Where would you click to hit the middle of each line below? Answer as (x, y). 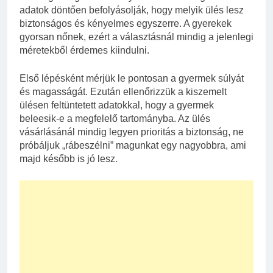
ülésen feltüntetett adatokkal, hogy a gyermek (117, 105)
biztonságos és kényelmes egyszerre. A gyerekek (126, 23)
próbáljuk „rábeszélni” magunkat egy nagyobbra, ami (133, 145)
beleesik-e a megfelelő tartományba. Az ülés (115, 118)
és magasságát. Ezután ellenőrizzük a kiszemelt (123, 91)
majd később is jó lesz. (69, 158)
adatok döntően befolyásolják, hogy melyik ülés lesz (132, 10)
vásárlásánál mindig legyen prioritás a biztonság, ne (132, 132)
